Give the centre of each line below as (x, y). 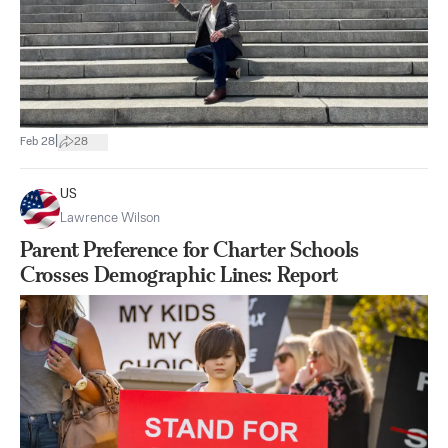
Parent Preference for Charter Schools (189, 249)
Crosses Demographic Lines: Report (179, 274)
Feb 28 (37, 141)
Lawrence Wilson (110, 218)
